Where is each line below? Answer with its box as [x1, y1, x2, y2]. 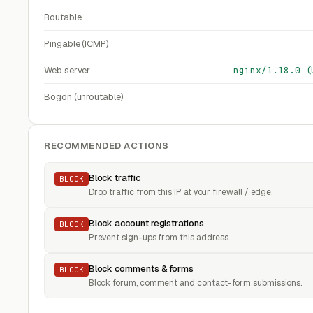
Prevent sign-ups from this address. [88, 232, 231, 243]
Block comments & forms [88, 263, 194, 275]
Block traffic [88, 172, 140, 184]
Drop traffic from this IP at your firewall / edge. [88, 187, 273, 198]
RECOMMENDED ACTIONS [44, 140, 169, 152]
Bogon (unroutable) [44, 91, 124, 103]
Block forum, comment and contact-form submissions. [88, 277, 303, 289]
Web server [44, 64, 91, 76]
